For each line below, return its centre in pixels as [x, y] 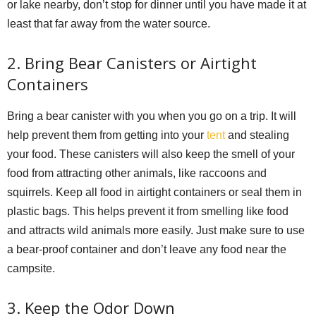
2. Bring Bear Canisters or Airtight [132, 62]
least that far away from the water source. [109, 23]
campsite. [31, 268]
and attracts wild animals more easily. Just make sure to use [156, 230]
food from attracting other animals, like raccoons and [137, 173]
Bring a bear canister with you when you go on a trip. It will [152, 116]
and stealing [257, 135]
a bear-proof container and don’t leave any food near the [147, 249]
